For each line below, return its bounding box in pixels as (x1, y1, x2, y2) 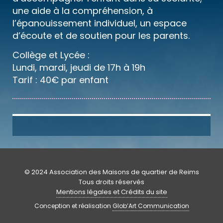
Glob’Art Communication (112, 202, 189, 210)
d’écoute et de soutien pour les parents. (12, 29, 190, 42)
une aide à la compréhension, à (12, 4, 153, 17)
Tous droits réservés (79, 177, 144, 187)
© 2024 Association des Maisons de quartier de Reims (24, 167, 199, 177)
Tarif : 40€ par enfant (12, 73, 109, 86)
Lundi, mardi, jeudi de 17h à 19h (12, 61, 145, 74)
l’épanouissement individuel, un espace (12, 16, 187, 29)
